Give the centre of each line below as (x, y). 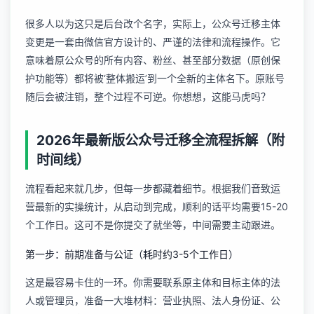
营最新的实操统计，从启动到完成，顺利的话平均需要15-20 (157, 206)
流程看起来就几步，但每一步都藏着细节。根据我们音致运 (153, 188)
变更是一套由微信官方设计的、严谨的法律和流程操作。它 (153, 42)
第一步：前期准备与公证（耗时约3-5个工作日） (132, 254)
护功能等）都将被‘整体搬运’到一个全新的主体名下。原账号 (155, 78)
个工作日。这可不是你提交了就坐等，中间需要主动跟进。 (153, 225)
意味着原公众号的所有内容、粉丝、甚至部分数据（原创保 (153, 60)
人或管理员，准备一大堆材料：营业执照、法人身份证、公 (153, 300)
